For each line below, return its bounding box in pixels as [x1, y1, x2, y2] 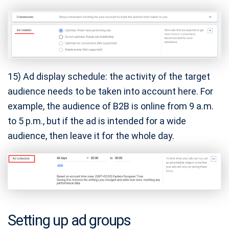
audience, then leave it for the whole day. [8, 130, 174, 142]
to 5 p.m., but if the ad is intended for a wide [8, 116, 186, 127]
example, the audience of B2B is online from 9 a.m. [8, 101, 214, 112]
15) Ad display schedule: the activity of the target [8, 71, 210, 82]
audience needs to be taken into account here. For [8, 86, 213, 97]
